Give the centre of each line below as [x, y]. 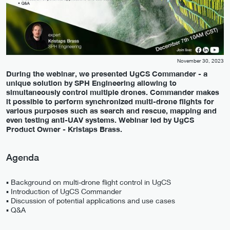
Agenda [23, 158]
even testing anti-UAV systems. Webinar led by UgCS [100, 120]
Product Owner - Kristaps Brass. [64, 129]
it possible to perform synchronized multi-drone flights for [110, 101]
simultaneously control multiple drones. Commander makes [113, 92]
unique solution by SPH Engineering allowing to [91, 83]
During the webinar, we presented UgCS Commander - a [107, 73]
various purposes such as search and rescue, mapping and [111, 110]
